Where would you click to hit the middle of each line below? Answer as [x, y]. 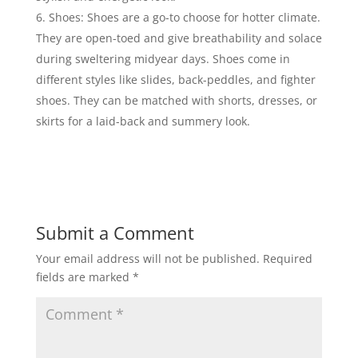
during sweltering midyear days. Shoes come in [163, 59]
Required [287, 259]
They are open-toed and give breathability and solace [179, 38]
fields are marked [84, 277]
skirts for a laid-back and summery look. [143, 121]
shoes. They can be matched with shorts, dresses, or [176, 101]
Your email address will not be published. [147, 259]
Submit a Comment [115, 233]
